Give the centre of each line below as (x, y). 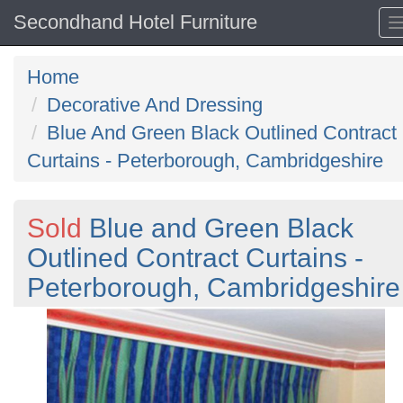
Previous (77, 318)
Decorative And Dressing (155, 105)
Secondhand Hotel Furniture (135, 22)
